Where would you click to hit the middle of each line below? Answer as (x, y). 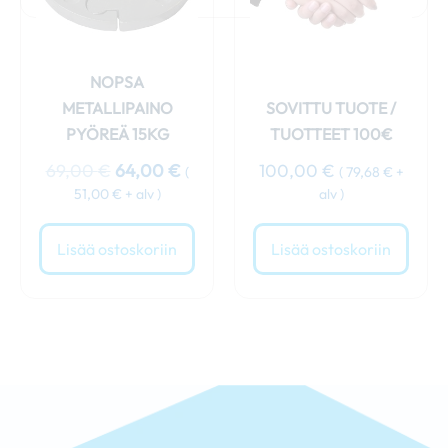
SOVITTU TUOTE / (331, 108)
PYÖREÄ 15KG (117, 134)
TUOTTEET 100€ (331, 134)
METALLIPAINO (117, 108)
